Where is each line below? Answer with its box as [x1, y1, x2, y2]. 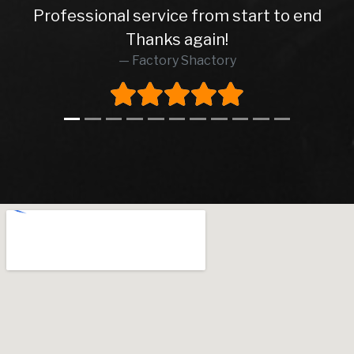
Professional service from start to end [32, 6, 322, 25]
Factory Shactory [131, 52, 236, 68]
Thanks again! [126, 29, 228, 49]
